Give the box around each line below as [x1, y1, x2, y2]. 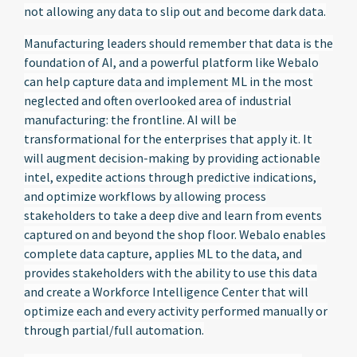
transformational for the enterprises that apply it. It [24, 131, 312, 147]
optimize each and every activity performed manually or [24, 303, 328, 319]
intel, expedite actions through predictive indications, [24, 169, 316, 185]
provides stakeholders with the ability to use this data [24, 265, 317, 280]
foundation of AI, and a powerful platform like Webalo [24, 54, 319, 70]
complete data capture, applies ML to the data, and [24, 245, 302, 261]
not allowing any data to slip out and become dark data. [24, 3, 326, 19]
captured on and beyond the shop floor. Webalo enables [24, 226, 326, 242]
